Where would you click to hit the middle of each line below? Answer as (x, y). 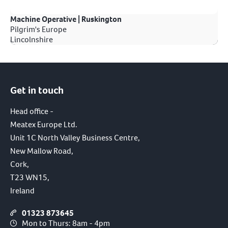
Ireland (22, 191)
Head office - (32, 111)
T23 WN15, (30, 178)
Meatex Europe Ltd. (44, 125)
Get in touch (37, 91)
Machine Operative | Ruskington (66, 19)
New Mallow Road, (42, 151)
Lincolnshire (32, 40)
